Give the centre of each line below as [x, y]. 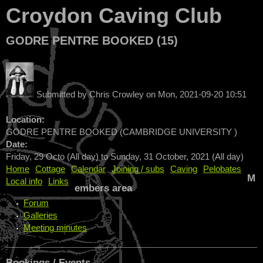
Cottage [50, 169]
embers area [103, 188]
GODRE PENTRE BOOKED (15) [92, 41]
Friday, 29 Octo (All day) [52, 156]
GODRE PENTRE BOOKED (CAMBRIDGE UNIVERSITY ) [122, 132]
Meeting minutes [55, 227]
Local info [24, 181]
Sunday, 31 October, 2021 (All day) [177, 156]
